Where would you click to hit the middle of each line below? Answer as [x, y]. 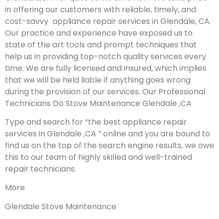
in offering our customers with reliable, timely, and [100, 9]
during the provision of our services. [74, 91]
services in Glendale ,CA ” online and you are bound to [108, 134]
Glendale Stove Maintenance [61, 206]
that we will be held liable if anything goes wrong [98, 80]
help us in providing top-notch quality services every [106, 56]
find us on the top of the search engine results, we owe [109, 146]
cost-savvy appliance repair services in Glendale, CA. [108, 21]
